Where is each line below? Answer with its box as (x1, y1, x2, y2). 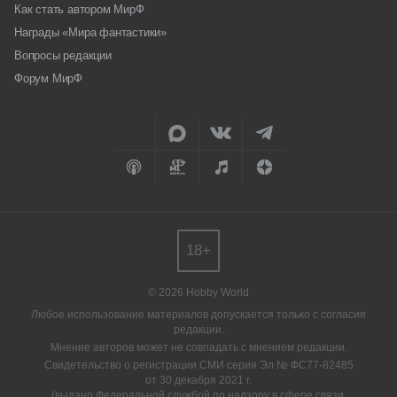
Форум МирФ (14, 72, 82, 86)
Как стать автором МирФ (14, 3, 144, 17)
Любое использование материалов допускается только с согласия (31, 308, 366, 322)
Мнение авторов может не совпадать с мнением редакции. (50, 341, 347, 354)
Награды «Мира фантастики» (14, 26, 167, 40)
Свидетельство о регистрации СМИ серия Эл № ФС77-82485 (43, 359, 354, 372)
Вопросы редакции (14, 49, 112, 63)
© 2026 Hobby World (148, 286, 249, 300)
